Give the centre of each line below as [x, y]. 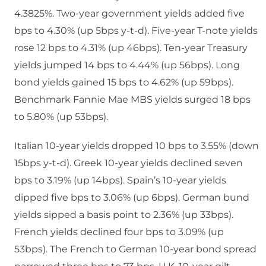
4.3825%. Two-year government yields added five [129, 14]
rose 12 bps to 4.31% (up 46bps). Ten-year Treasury [131, 48]
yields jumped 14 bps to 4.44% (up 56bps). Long [127, 65]
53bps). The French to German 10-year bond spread [135, 249]
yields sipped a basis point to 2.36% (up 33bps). [124, 215]
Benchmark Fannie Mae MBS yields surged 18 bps [132, 100]
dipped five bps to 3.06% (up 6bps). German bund [132, 198]
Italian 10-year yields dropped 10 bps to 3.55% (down [137, 146]
